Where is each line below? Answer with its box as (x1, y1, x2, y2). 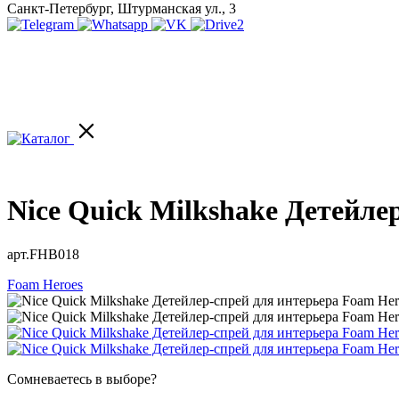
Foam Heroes (7, 276, 83, 292)
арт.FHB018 (7, 246, 79, 262)
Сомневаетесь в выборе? (7, 370, 157, 387)
